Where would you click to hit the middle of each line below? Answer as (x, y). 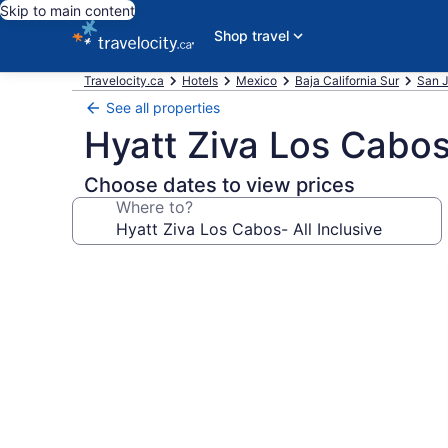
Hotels (200, 80)
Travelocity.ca (124, 80)
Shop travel (251, 35)
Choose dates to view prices (219, 185)
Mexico (256, 80)
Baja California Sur (347, 80)
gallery (111, 295)
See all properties (163, 107)
